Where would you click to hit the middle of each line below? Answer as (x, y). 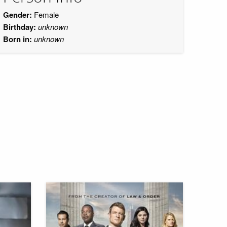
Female (45, 14)
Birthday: (20, 27)
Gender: (17, 15)
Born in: (17, 39)
